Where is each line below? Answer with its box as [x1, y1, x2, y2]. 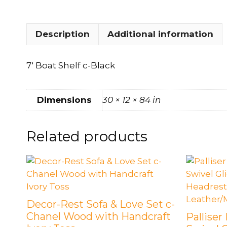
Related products [26, 127, 147, 145]
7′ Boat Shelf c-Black [26, 60, 115, 70]
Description [35, 29, 90, 40]
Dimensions [36, 94, 92, 105]
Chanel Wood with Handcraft [26, 210, 171, 222]
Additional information [107, 29, 213, 40]
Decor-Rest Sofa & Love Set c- [26, 198, 175, 210]
